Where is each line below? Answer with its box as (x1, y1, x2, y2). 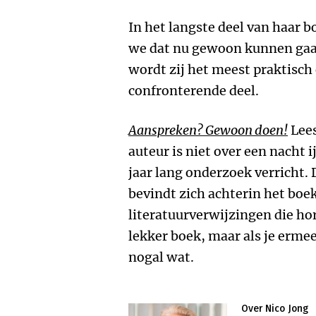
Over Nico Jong (241, 303, 308, 315)
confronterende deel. (128, 83, 259, 99)
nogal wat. (128, 249, 194, 265)
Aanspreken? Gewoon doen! (128, 122, 288, 138)
